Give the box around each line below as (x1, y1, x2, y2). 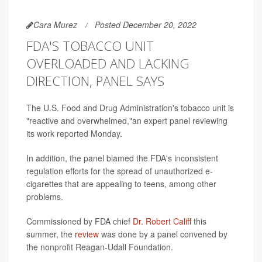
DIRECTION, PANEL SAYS (26, 72, 164, 90)
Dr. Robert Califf (133, 215, 191, 227)
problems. (26, 191, 63, 203)
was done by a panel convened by (99, 228, 227, 240)
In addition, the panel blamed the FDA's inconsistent (26, 152, 218, 164)
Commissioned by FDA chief (26, 215, 133, 227)
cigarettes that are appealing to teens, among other (26, 178, 216, 190)
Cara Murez (33, 19, 77, 31)
